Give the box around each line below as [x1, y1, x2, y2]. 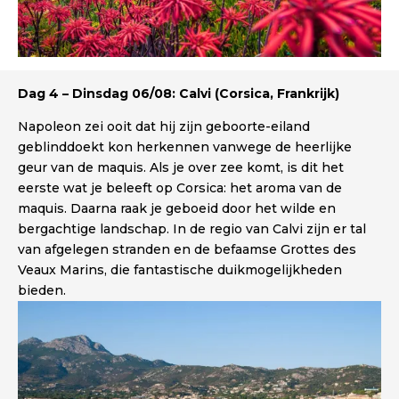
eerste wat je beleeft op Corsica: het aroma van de [18, 180, 342, 197]
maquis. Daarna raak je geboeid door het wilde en [18, 200, 336, 217]
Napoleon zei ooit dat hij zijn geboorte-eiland [18, 118, 310, 135]
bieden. [18, 282, 66, 299]
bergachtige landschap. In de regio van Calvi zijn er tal [18, 221, 366, 238]
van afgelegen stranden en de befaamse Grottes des [18, 241, 356, 258]
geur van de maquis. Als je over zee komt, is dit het [18, 159, 344, 176]
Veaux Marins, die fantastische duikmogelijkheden [18, 262, 342, 279]
